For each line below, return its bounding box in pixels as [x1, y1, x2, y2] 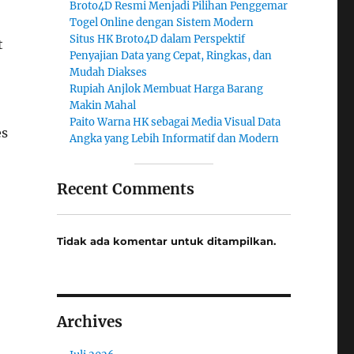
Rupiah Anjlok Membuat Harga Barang [70, 82, 264, 96]
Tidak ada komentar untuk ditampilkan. [56, 234, 276, 247]
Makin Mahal [70, 99, 137, 112]
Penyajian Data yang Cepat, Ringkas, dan [70, 49, 273, 62]
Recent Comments [56, 179, 194, 198]
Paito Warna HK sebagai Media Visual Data [70, 115, 281, 129]
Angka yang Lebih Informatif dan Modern [70, 132, 280, 145]
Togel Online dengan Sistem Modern [70, 16, 254, 29]
